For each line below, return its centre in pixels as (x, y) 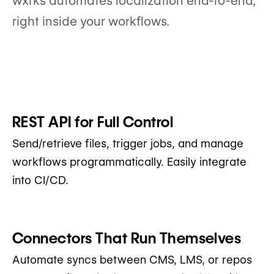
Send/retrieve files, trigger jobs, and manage (128, 143)
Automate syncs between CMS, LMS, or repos (132, 259)
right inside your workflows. (91, 21)
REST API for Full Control (93, 122)
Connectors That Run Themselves (127, 238)
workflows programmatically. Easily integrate (129, 161)
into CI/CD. (40, 180)
